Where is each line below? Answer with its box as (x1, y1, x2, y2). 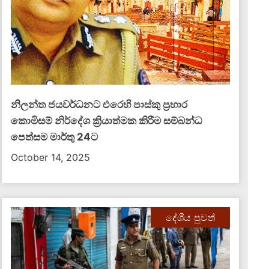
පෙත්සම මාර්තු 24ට (11, 131, 98, 143)
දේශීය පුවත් (165, 211, 215, 223)
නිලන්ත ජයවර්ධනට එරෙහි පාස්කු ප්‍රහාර (11, 98, 188, 110)
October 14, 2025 (11, 151, 91, 163)
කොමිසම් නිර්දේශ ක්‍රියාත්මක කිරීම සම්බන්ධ (11, 115, 203, 127)
